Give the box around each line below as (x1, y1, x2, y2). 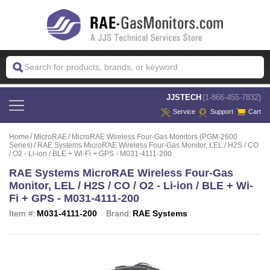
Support (210, 108, 233, 116)
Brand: (106, 208, 131, 218)
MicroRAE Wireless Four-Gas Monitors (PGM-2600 (72, 132, 237, 141)
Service (173, 108, 195, 116)
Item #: (9, 208, 36, 218)
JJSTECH (166, 92, 201, 102)
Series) (9, 140, 33, 149)
